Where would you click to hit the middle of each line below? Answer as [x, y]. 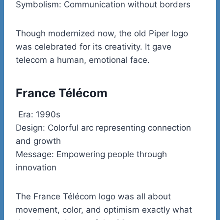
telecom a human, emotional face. [83, 60]
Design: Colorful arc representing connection [103, 127]
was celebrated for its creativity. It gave [94, 46]
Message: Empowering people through [91, 154]
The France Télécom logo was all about [93, 196]
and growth [38, 141]
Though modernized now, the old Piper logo [102, 33]
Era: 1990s [38, 114]
